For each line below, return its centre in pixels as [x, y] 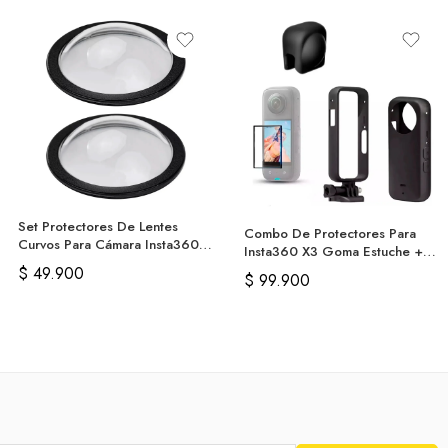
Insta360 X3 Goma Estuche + [333, 251]
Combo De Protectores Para [330, 233]
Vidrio [262, 269]
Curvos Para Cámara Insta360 [108, 244]
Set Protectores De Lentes [98, 226]
